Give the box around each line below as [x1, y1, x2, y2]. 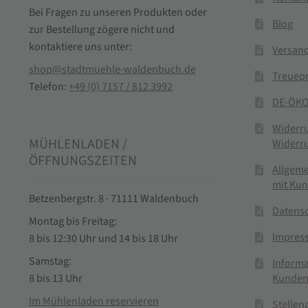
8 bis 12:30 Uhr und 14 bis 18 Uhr [28, 231, 178, 247]
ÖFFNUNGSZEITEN [28, 151, 137, 171]
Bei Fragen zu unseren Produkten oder [28, 4, 207, 20]
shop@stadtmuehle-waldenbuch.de [28, 61, 196, 77]
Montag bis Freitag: [28, 214, 117, 230]
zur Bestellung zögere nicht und [28, 21, 175, 37]
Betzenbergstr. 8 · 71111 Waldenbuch [28, 191, 199, 207]
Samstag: [28, 254, 71, 269]
